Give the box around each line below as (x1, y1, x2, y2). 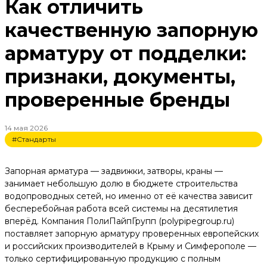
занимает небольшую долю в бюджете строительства (5, 178, 238, 189)
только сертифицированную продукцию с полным (5, 253, 221, 264)
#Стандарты (12, 134, 56, 144)
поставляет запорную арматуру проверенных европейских (5, 228, 259, 239)
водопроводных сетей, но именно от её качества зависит (5, 190, 253, 201)
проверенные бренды (5, 88, 230, 112)
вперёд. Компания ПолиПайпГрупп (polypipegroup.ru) (5, 215, 234, 226)
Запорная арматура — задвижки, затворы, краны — (5, 165, 223, 176)
